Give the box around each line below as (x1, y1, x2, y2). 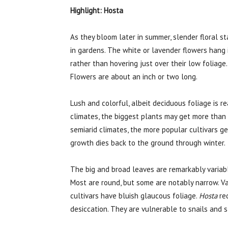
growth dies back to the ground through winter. (70, 138, 225, 148)
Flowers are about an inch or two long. (70, 72, 197, 81)
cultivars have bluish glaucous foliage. (70, 191, 199, 201)
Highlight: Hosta (70, 6, 123, 15)
